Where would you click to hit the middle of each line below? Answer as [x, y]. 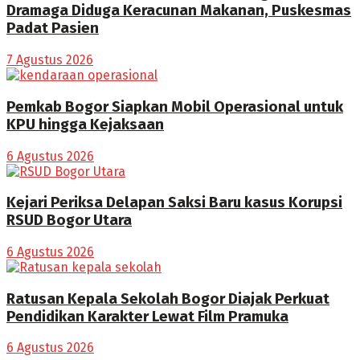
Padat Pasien [53, 29]
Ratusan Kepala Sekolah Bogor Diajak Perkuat [168, 299]
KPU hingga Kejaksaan [85, 124]
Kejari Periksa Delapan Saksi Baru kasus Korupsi [174, 203]
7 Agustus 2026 [50, 60]
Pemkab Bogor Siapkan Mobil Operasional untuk [175, 106]
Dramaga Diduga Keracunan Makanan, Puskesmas [179, 11]
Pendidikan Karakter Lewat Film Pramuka [147, 316]
